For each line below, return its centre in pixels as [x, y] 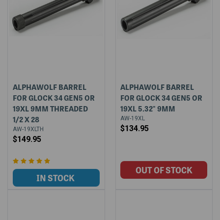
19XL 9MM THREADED [50, 108]
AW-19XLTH [28, 129]
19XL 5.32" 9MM [148, 108]
